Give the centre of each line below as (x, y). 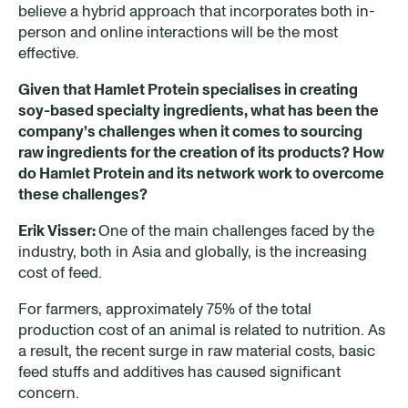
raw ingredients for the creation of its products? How (201, 152)
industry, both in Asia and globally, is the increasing (193, 251)
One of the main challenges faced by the (236, 230)
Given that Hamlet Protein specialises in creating (188, 89)
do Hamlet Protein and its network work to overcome (201, 173)
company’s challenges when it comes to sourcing (190, 131)
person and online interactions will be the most (178, 31)
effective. (49, 52)
